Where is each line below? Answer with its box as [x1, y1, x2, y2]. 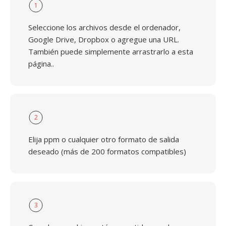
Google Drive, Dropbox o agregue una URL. [28, 34, 179, 44]
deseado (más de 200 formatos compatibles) [28, 146, 186, 156]
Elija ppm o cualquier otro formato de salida [28, 134, 179, 144]
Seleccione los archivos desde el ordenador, [28, 22, 181, 32]
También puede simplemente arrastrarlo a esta [28, 46, 193, 56]
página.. [28, 59, 54, 69]
